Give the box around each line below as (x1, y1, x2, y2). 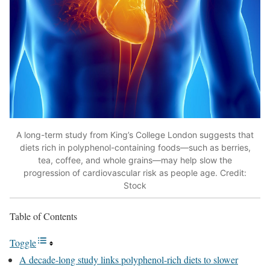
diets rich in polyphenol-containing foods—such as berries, (19, 142, 251, 152)
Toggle (10, 236, 36, 250)
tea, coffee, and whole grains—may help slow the (38, 154, 232, 165)
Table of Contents (10, 210, 77, 223)
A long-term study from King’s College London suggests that (16, 129, 254, 140)
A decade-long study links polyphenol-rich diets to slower (19, 253, 238, 266)
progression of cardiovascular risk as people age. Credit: (24, 167, 246, 178)
